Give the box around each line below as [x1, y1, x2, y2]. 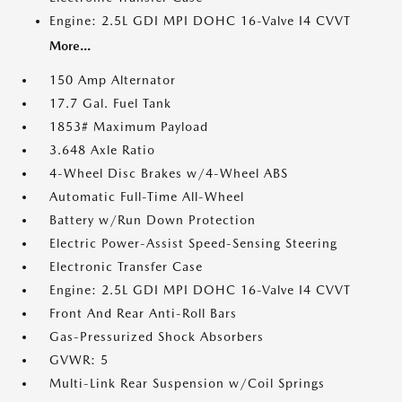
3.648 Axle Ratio [49, 143, 155, 157]
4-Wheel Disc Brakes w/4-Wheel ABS [49, 166, 288, 180]
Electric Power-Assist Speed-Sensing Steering [49, 236, 337, 250]
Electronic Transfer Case [49, 259, 203, 274]
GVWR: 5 [49, 353, 109, 367]
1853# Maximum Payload [49, 119, 208, 134]
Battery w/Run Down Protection [49, 213, 256, 227]
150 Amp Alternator [49, 73, 176, 87]
